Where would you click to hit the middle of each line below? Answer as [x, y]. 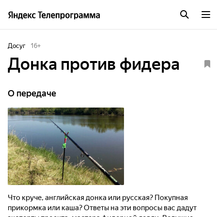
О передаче [32, 93]
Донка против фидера [94, 64]
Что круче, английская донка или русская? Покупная [98, 198]
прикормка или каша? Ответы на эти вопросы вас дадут [102, 208]
